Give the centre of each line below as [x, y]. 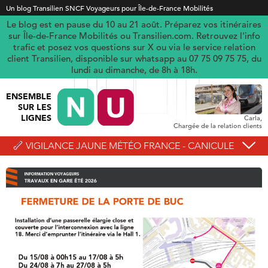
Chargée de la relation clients [217, 126]
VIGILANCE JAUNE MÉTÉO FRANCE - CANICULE [130, 146]
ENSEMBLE [29, 96]
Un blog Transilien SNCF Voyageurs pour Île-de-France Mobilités [109, 8]
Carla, [253, 118]
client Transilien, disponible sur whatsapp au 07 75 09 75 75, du [134, 58]
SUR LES [35, 107]
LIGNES [36, 118]
